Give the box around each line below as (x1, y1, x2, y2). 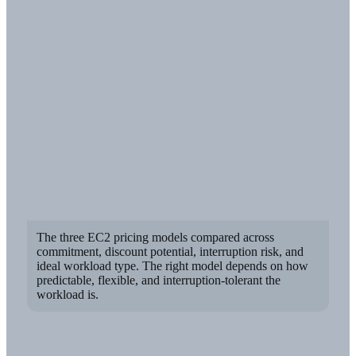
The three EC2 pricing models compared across (37, 230, 275, 245)
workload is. (37, 288, 99, 302)
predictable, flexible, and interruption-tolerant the (37, 273, 281, 288)
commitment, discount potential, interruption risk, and (37, 245, 304, 259)
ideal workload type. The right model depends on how (37, 259, 309, 273)
